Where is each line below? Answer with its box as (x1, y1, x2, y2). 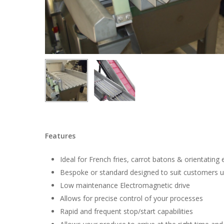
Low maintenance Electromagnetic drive (60, 180, 190, 190)
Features (45, 130, 76, 140)
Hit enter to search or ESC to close (45, 37, 157, 47)
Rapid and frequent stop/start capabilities (60, 206, 193, 216)
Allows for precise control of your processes (60, 193, 203, 203)
